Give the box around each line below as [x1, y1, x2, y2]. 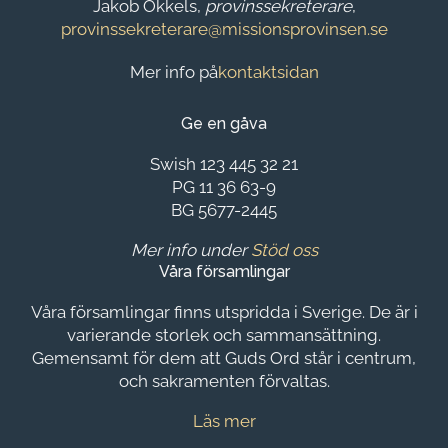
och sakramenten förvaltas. [118, 370, 330, 391]
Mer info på [129, 61, 218, 82]
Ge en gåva [181, 113, 267, 133]
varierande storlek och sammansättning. [67, 324, 381, 345]
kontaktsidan [217, 61, 319, 82]
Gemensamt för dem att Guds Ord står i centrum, [32, 347, 416, 368]
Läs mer [192, 410, 256, 431]
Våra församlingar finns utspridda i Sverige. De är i [30, 301, 418, 322]
